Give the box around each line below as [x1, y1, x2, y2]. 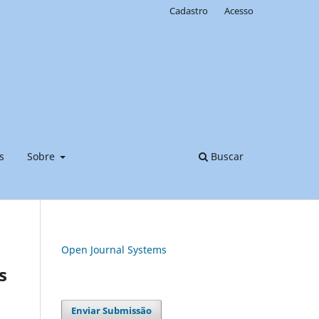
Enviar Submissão [71, 303, 152, 317]
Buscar [208, 149, 244, 163]
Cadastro [169, 4, 209, 17]
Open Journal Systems [61, 242, 167, 256]
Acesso [224, 4, 253, 17]
